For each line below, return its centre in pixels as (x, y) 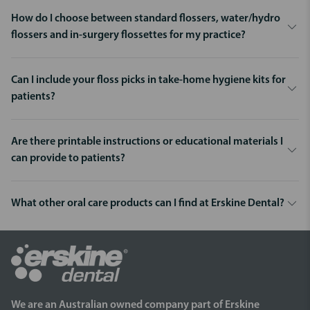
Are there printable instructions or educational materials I (147, 142)
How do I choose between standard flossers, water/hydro (146, 18)
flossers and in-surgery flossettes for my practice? (128, 35)
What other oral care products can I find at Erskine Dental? (148, 203)
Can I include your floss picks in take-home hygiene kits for (148, 80)
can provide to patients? (68, 158)
